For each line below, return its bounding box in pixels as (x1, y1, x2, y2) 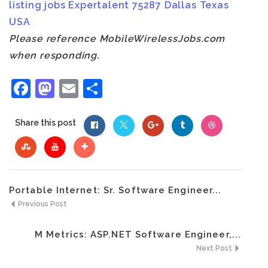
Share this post (15, 118, 76, 127)
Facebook (31, 77, 119, 99)
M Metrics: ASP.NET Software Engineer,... (35, 229, 241, 240)
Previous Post (16, 200, 67, 208)
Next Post (196, 244, 234, 252)
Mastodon (54, 77, 145, 99)
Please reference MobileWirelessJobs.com (9, 33, 226, 44)
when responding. (9, 50, 99, 61)
